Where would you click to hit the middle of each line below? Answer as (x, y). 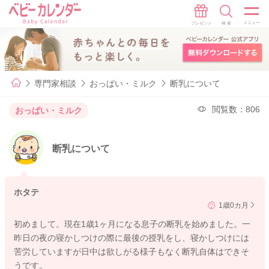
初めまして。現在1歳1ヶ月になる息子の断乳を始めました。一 (132, 224)
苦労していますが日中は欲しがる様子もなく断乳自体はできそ (131, 252)
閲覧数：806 (236, 109)
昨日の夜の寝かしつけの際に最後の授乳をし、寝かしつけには (131, 238)
